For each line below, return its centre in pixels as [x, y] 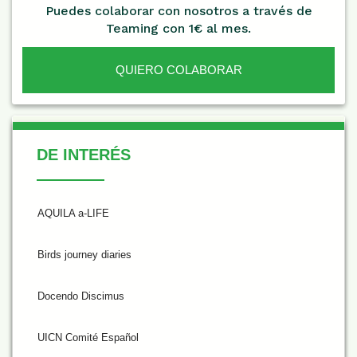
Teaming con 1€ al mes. [178, 28]
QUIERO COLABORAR [178, 69]
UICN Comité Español [88, 337]
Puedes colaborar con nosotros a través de [178, 10]
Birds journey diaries [84, 254]
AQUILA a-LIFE [73, 213]
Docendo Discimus [81, 296]
